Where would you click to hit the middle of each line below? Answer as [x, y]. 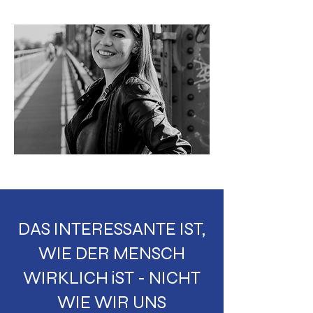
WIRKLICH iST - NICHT [112, 278]
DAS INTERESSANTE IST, [112, 229]
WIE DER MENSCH [112, 253]
